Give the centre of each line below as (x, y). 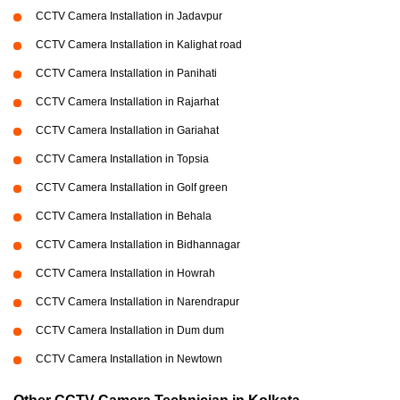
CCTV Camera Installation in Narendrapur (137, 302)
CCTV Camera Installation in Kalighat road (139, 45)
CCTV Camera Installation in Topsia (122, 159)
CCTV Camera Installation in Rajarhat (127, 102)
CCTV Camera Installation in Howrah (125, 273)
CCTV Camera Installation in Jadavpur (129, 16)
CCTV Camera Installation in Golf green (132, 187)
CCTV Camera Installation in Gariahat (127, 130)
